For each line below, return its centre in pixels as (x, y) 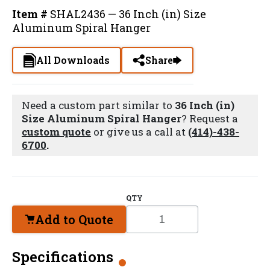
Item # (31, 14)
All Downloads (73, 60)
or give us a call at (140, 132)
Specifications (63, 256)
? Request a (210, 119)
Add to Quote (74, 219)
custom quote (56, 132)
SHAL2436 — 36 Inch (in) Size (128, 14)
